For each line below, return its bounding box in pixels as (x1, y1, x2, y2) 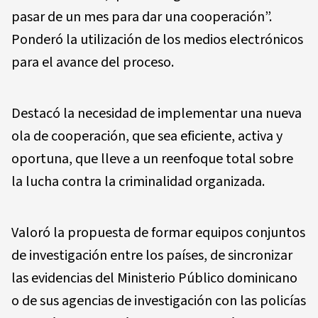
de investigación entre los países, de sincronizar (11, 246, 292, 266)
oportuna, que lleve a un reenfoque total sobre (11, 149, 293, 170)
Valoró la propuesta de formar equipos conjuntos (11, 223, 305, 243)
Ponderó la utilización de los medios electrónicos (11, 30, 303, 50)
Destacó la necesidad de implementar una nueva (11, 104, 302, 124)
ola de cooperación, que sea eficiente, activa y (11, 126, 283, 147)
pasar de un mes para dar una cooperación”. (11, 7, 272, 28)
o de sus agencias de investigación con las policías (11, 291, 306, 312)
